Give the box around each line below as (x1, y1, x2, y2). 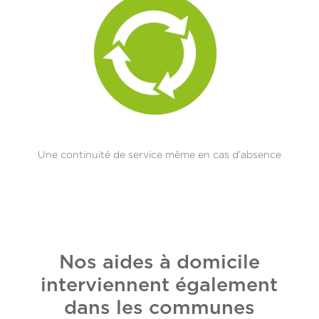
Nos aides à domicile (58, 252, 260, 272)
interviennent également (41, 275, 278, 295)
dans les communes (63, 298, 255, 318)
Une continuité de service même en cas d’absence (37, 148, 281, 159)
